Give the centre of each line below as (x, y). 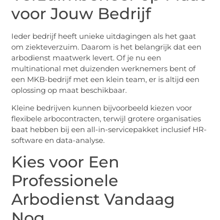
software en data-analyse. (58, 140)
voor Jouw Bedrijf (81, 13)
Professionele (65, 181)
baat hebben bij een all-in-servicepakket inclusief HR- (109, 129)
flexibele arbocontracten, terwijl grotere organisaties (106, 118)
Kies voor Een (66, 162)
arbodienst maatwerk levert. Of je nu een (86, 57)
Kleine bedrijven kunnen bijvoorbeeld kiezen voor (102, 108)
